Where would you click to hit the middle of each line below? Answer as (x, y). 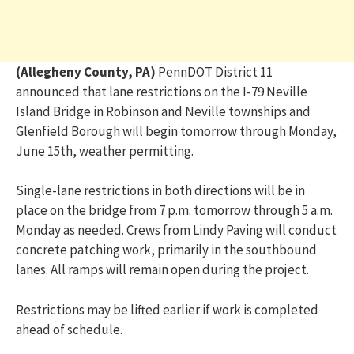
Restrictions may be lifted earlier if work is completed (167, 309)
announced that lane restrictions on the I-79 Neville (162, 91)
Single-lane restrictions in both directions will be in (160, 191)
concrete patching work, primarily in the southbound (166, 250)
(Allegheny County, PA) (87, 72)
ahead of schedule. (69, 329)
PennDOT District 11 (215, 72)
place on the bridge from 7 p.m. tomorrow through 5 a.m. (174, 211)
